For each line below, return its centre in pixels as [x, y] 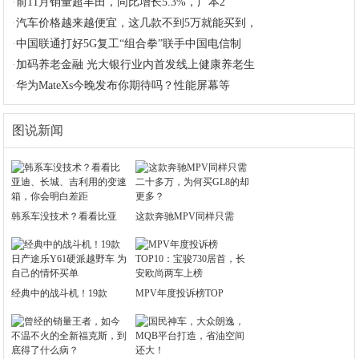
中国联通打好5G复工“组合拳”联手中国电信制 [129, 44]
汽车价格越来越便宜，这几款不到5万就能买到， [137, 23]
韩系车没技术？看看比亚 [65, 216]
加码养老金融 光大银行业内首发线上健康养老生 [136, 65]
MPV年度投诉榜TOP [180, 293]
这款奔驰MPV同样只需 [185, 216]
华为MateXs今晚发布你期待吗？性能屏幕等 [123, 85]
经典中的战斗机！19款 [60, 293]
